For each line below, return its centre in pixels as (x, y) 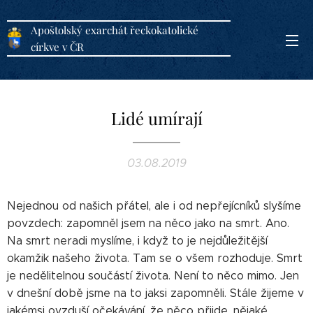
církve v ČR (57, 46)
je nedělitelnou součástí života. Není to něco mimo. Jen (153, 276)
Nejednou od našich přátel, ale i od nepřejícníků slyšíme (154, 206)
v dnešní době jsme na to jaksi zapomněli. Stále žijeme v (155, 293)
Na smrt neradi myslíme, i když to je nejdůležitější (137, 241)
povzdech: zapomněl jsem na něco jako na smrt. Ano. (148, 223)
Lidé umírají (156, 118)
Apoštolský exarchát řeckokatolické (115, 30)
